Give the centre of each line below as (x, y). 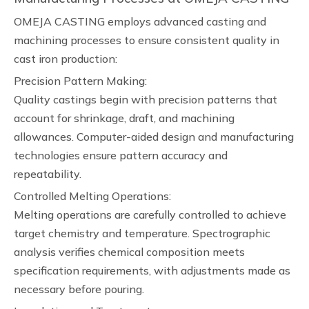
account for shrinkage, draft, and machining (124, 118)
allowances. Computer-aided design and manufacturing (154, 137)
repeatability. (48, 174)
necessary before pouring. (79, 289)
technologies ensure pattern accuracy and (121, 155)
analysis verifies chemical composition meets (129, 252)
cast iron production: (66, 59)
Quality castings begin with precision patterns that (146, 99)
